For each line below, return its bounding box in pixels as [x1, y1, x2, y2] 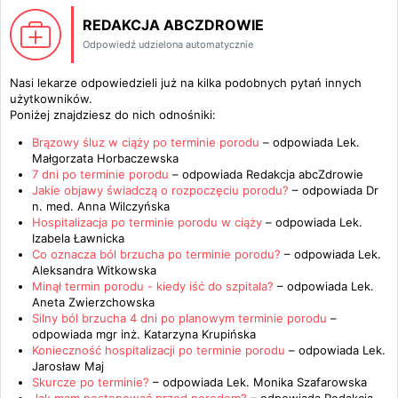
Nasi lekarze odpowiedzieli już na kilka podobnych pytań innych [10, 76, 362, 90]
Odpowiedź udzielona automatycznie [83, 38, 253, 51]
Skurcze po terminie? [32, 375, 149, 389]
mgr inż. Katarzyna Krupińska [96, 327, 256, 341]
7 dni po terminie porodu [32, 167, 169, 181]
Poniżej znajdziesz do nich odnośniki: [10, 107, 216, 122]
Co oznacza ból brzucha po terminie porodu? [32, 247, 284, 261]
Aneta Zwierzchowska [32, 295, 155, 309]
